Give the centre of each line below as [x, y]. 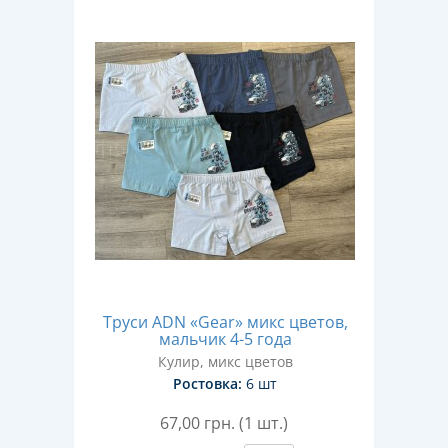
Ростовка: [207, 383]
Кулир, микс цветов [225, 361]
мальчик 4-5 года [225, 339]
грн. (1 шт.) [246, 423]
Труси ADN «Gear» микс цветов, [225, 322]
